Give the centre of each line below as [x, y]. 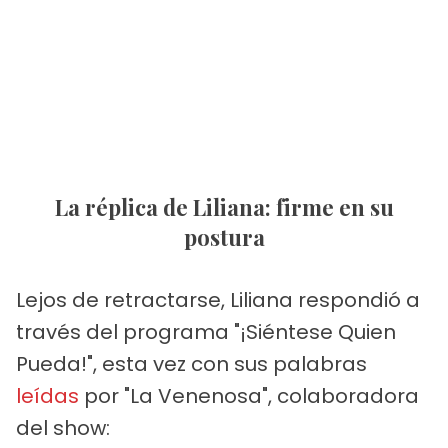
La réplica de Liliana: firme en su [61, 206]
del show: [63, 427]
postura [224, 236]
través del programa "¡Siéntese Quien [206, 331]
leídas [47, 395]
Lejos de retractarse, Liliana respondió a [218, 299]
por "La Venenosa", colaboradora [249, 395]
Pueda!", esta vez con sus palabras [191, 363]
